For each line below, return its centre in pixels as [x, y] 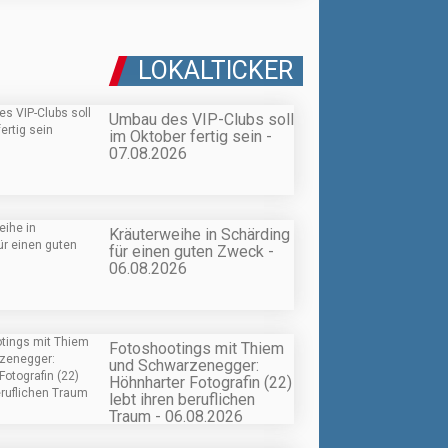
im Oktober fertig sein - [190, 137]
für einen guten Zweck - [191, 251]
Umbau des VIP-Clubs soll [201, 120]
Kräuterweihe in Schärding [199, 234]
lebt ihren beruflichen [182, 399]
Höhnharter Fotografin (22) [200, 382]
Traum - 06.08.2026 [176, 416]
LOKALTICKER [215, 71]
